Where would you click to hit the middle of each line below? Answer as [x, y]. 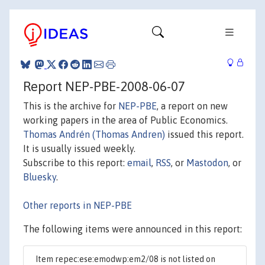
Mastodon [207, 162]
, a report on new [192, 106]
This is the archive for [71, 106]
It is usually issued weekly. [79, 148]
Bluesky [40, 177]
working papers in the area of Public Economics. [125, 120]
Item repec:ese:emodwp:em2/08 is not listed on [125, 259]
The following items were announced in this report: [132, 229]
